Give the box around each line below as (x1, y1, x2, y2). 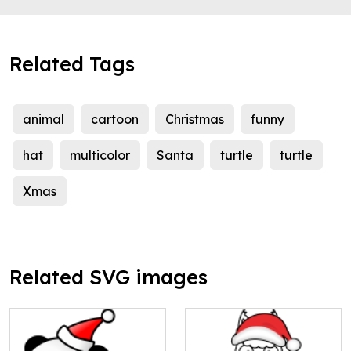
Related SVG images (9, 265, 208, 290)
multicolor (70, 147, 130, 164)
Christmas (165, 111, 224, 128)
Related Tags (9, 52, 135, 77)
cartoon (91, 111, 139, 128)
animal (23, 111, 64, 128)
